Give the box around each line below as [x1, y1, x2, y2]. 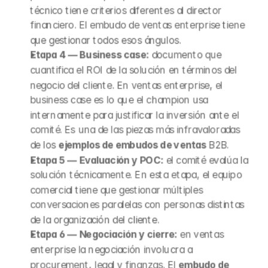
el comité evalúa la [163, 154, 248, 166]
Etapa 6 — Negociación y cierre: [30, 229, 178, 240]
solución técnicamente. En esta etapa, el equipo [30, 169, 242, 181]
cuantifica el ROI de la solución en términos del [30, 64, 237, 76]
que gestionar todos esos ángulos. [30, 34, 181, 46]
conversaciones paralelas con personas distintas [30, 199, 244, 211]
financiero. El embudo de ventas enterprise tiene [30, 19, 245, 31]
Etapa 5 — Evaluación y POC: [30, 154, 163, 166]
